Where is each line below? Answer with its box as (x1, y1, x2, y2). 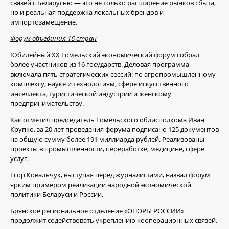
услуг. (10, 154, 29, 164)
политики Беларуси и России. (10, 190, 103, 199)
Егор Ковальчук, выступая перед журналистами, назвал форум (10, 170, 210, 180)
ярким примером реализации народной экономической (10, 180, 191, 190)
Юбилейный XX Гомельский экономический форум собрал (10, 50, 199, 60)
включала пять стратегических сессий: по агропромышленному (10, 70, 216, 79)
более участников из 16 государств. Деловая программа (10, 60, 189, 70)
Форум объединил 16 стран (10, 34, 97, 43)
